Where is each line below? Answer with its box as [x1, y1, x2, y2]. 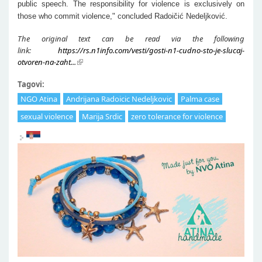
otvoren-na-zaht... [18, 56, 76, 67]
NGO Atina [20, 93, 57, 104]
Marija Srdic [82, 111, 122, 122]
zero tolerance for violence [131, 111, 223, 122]
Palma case [181, 93, 219, 104]
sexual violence [20, 111, 73, 122]
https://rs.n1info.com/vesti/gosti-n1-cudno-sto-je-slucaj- [58, 44, 244, 56]
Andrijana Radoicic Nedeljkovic [66, 93, 172, 104]
